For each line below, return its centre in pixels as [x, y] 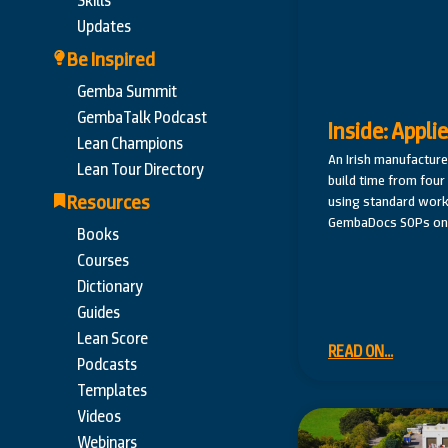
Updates [104, 27]
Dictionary [110, 287]
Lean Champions [130, 144]
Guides [98, 313]
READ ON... [360, 352]
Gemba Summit [127, 92]
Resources [108, 203]
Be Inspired [111, 60]
